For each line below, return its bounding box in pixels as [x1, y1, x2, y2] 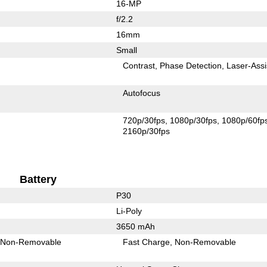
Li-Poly [116, 206, 142, 216]
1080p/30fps [170, 115, 218, 125]
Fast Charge [123, 237, 170, 247]
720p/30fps [123, 115, 166, 125]
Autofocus [123, 88, 161, 98]
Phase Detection [160, 60, 222, 70]
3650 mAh [116, 221, 155, 231]
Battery [20, 173, 57, 185]
